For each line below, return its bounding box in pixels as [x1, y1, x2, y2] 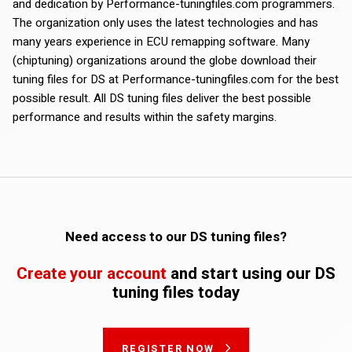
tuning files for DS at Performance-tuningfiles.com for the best [13, 70, 339, 88]
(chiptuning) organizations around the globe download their [13, 51, 317, 69]
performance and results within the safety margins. [13, 108, 277, 126]
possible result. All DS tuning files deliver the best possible [13, 89, 311, 107]
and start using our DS [167, 261, 335, 286]
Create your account [16, 261, 167, 286]
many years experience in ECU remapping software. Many [13, 32, 310, 50]
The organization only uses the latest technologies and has [13, 13, 318, 31]
